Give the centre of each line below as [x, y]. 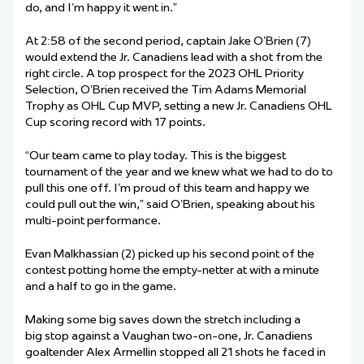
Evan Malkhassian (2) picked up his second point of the [170, 254]
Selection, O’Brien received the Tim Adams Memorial [166, 90]
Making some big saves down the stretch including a [163, 320]
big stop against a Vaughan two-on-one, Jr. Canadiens [169, 336]
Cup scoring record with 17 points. [115, 122]
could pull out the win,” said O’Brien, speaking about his [170, 204]
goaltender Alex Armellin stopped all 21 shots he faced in [175, 352]
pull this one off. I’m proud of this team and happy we [167, 188]
